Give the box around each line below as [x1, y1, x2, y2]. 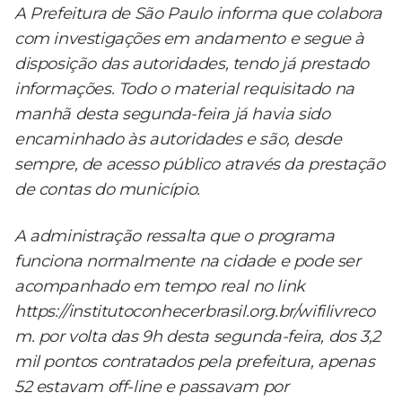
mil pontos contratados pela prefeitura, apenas [14, 352, 375, 372]
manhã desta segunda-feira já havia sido [14, 104, 330, 125]
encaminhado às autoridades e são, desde [14, 129, 342, 150]
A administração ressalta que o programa [14, 226, 335, 247]
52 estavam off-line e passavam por [14, 377, 289, 398]
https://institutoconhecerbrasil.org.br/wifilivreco [14, 301, 376, 322]
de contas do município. [14, 179, 200, 200]
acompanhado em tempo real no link [14, 276, 305, 297]
